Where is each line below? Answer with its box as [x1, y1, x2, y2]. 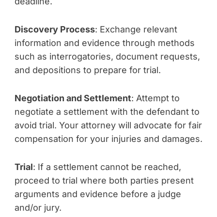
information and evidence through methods [15, 38, 195, 48]
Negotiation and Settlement [15, 93, 131, 103]
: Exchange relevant [95, 24, 177, 34]
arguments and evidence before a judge [15, 189, 181, 199]
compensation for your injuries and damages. [15, 134, 202, 144]
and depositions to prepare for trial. [15, 65, 161, 75]
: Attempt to [131, 93, 180, 103]
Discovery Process [15, 24, 95, 34]
